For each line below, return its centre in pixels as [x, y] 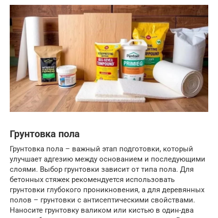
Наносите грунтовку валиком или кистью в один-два [102, 210]
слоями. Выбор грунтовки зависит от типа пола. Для [102, 169]
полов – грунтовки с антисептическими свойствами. [102, 200]
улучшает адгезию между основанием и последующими [108, 159]
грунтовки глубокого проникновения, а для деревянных [107, 190]
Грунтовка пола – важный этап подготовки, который [101, 149]
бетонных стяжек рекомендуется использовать [92, 179]
